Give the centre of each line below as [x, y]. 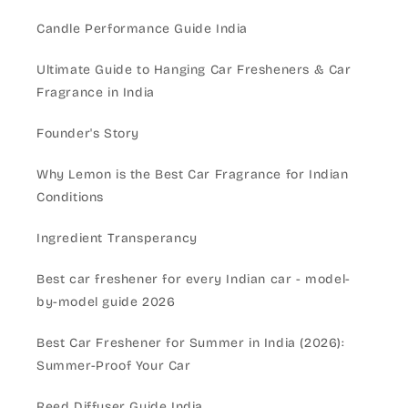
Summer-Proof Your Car [114, 366]
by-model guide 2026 [106, 302]
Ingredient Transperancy [117, 238]
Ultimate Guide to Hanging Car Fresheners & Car [194, 70]
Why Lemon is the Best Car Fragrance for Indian [193, 174]
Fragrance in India [96, 92]
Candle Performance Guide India [142, 29]
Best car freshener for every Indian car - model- [194, 279]
